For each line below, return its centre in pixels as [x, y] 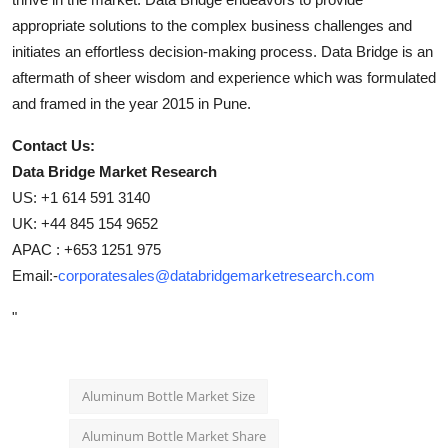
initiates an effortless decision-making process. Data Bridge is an [222, 51]
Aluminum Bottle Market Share [174, 436]
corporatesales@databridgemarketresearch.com [216, 275]
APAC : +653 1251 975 [86, 249]
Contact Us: [53, 145]
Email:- [35, 275]
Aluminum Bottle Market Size [168, 396]
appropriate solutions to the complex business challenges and [212, 25]
